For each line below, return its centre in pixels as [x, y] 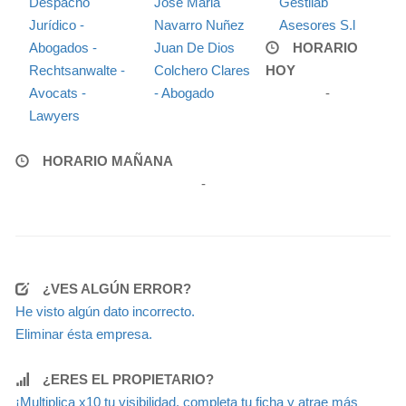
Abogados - [63, 47]
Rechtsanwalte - [77, 70]
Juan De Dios [194, 47]
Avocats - [58, 92]
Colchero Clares [202, 70]
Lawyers [54, 115]
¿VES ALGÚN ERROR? [117, 288]
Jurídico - [57, 24]
